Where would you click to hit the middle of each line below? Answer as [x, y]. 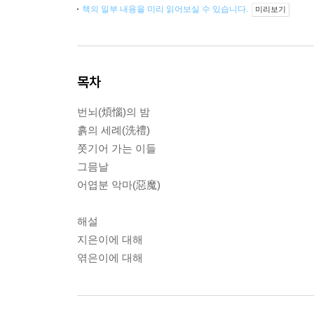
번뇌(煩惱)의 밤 [114, 112]
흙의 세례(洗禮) [114, 130]
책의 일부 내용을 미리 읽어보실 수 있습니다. [166, 9]
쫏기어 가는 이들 [117, 149]
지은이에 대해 [110, 240]
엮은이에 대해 [110, 258]
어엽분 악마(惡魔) [119, 185]
